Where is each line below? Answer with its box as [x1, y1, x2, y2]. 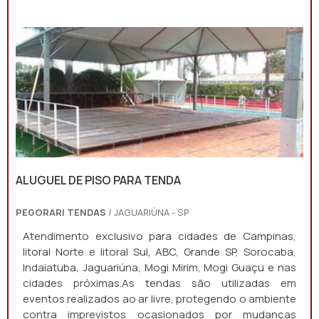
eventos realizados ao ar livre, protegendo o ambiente [23, 291, 296, 306]
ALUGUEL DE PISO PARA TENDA [16, 172, 181, 188]
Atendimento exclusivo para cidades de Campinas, [23, 229, 296, 244]
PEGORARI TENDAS [16, 206, 106, 219]
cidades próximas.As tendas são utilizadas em [23, 276, 296, 291]
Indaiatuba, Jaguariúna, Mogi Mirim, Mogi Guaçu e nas [23, 260, 296, 275]
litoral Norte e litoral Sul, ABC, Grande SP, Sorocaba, [23, 244, 296, 259]
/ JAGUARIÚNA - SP [106, 206, 189, 219]
